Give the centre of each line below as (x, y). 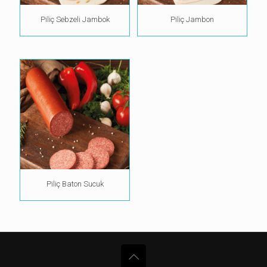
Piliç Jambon (192, 19)
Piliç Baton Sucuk (75, 184)
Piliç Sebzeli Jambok (75, 19)
